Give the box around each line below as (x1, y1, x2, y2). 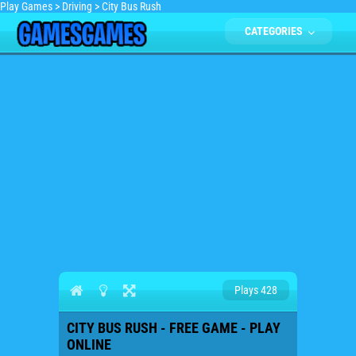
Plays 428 (234, 284, 277, 296)
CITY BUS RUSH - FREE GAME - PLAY (67, 319, 281, 336)
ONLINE (67, 336, 111, 353)
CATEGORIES (245, 25, 305, 37)
